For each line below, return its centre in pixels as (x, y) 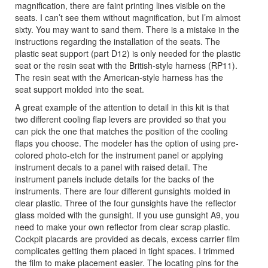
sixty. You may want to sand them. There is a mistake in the (127, 29)
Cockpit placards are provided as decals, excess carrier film (127, 238)
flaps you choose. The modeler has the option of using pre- (127, 143)
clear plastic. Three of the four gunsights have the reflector (126, 202)
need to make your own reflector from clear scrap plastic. (123, 226)
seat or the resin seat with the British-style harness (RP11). (126, 65)
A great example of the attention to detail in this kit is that (122, 107)
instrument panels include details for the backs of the (115, 179)
